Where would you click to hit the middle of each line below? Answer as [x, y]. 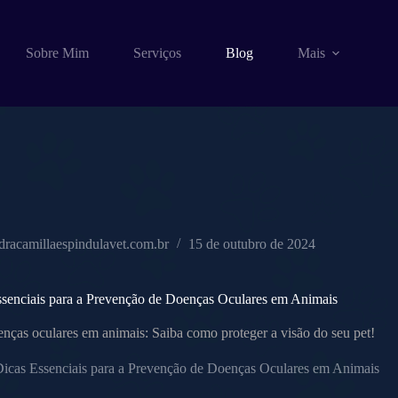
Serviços [157, 53]
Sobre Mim [57, 53]
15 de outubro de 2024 [252, 244]
